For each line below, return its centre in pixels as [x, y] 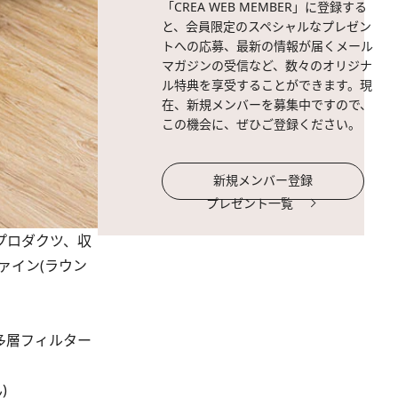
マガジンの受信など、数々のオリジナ [267, 65]
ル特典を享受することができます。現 [267, 85]
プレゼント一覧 [250, 203]
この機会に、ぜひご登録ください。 [261, 124]
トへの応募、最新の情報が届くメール [267, 46]
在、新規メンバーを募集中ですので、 [267, 104]
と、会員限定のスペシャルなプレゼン [267, 26]
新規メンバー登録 [263, 180]
